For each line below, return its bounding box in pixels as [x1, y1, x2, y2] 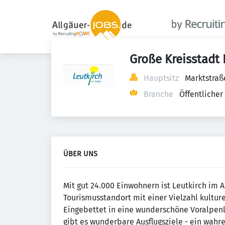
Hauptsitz [144, 73, 179, 83]
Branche [144, 89, 173, 99]
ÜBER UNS [63, 150, 97, 158]
